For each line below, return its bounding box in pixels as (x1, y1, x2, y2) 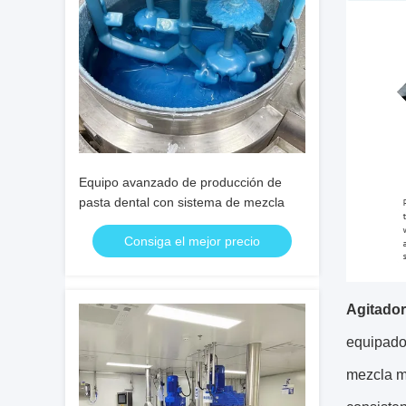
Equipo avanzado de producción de (79, 175, 282, 189)
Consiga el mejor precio (124, 234, 260, 248)
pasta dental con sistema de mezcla (79, 195, 285, 209)
